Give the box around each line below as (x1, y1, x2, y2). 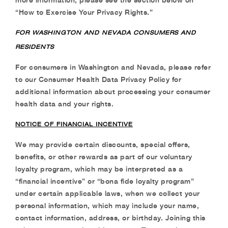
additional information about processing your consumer (15, 87, 211, 96)
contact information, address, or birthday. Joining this (15, 213, 206, 222)
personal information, (15, 201, 92, 210)
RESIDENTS (15, 43, 54, 50)
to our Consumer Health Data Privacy (15, 75, 149, 83)
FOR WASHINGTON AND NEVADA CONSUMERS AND (15, 28, 196, 36)
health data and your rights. (15, 99, 113, 108)
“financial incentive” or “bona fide (15, 177, 136, 185)
